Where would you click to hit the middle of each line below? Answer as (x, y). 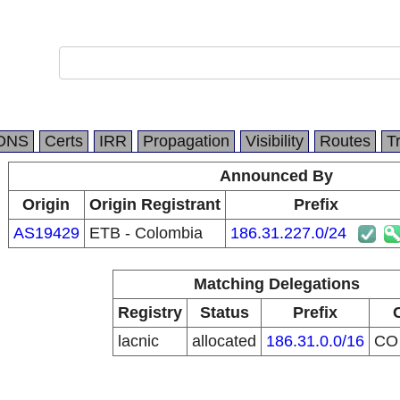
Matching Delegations (276, 284)
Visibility (275, 141)
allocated (224, 341)
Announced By (276, 176)
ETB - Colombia (146, 233)
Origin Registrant (154, 204)
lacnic (138, 341)
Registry (150, 312)
